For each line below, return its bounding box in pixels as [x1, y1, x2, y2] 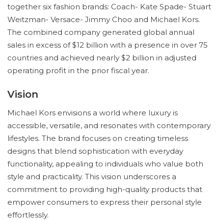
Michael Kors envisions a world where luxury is [7, 108, 178, 117]
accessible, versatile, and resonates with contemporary [7, 121, 211, 130]
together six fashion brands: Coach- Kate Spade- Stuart [7, 2, 211, 11]
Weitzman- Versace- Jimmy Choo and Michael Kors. [7, 15, 200, 24]
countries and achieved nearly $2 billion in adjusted [7, 53, 196, 62]
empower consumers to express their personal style [7, 197, 202, 207]
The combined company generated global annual [7, 27, 194, 37]
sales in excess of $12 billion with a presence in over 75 [7, 40, 208, 50]
